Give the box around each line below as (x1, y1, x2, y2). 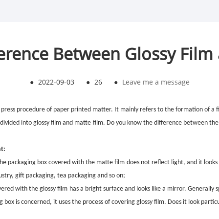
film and (51, 119, 74, 127)
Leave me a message (122, 77, 190, 87)
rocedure (20, 106, 46, 113)
